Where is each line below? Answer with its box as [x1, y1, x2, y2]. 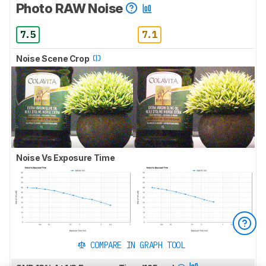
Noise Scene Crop [16, 53, 91, 64]
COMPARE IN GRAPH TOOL [90, 240, 185, 251]
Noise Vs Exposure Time [16, 152, 116, 163]
